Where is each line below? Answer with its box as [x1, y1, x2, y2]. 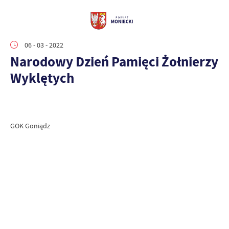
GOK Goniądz [10, 121, 50, 130]
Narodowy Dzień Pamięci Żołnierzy [10, 52, 218, 71]
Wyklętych [10, 68, 74, 87]
